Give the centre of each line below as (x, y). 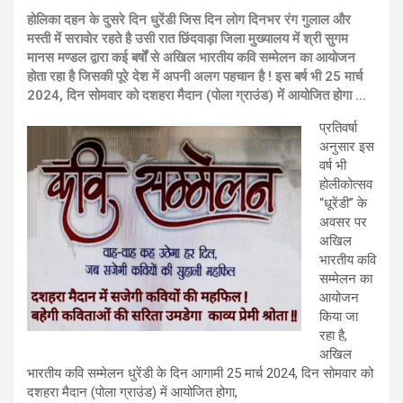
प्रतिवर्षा (338, 128)
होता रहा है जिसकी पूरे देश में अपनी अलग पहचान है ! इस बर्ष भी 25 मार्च (195, 76)
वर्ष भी (333, 166)
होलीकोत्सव (346, 184)
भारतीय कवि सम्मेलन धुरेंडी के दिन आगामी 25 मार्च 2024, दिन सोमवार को (200, 373)
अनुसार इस (347, 147)
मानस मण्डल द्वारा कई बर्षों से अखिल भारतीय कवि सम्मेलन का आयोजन (191, 58)
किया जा (339, 317)
